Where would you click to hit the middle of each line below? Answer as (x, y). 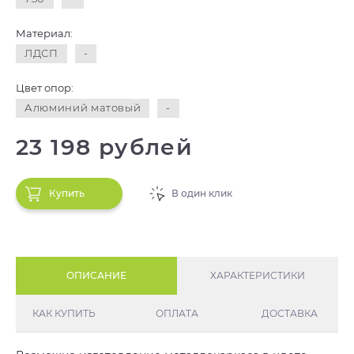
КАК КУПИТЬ (64, 313)
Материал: (44, 33)
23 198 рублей (105, 147)
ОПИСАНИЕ (96, 275)
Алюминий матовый (83, 107)
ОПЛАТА (177, 313)
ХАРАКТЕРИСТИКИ (258, 275)
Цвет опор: (45, 88)
